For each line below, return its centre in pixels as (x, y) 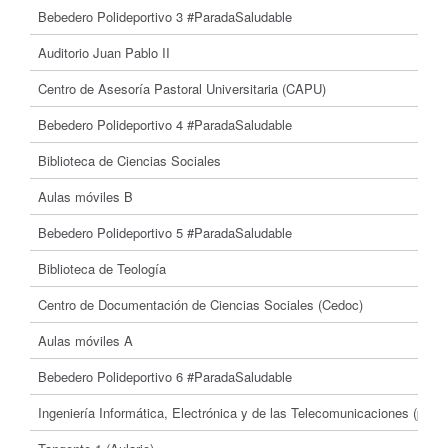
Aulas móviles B (86, 196)
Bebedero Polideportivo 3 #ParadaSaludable (165, 16)
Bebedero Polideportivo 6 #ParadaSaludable (165, 376)
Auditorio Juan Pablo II (104, 52)
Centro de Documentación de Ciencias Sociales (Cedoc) (201, 304)
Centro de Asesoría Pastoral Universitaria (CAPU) (182, 88)
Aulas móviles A (86, 340)
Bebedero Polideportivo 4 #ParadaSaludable (165, 124)
